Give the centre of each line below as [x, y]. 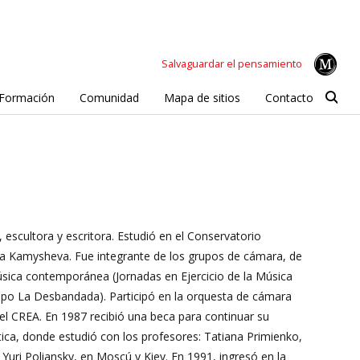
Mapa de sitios [202, 97]
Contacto [289, 97]
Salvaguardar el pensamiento [232, 63]
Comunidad [109, 97]
